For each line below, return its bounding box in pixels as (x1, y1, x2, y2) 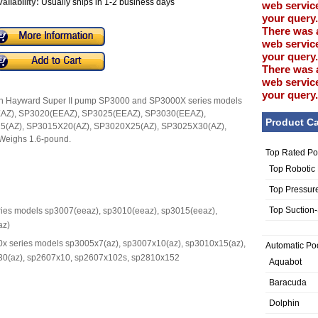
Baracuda (269, 277, 307, 287)
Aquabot (269, 256, 302, 267)
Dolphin (269, 297, 300, 308)
